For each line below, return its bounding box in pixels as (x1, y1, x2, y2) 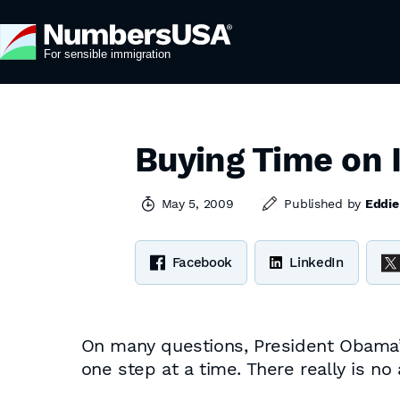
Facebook (171, 254, 233, 271)
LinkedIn (289, 254, 344, 271)
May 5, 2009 (161, 196, 234, 211)
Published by (284, 196, 365, 211)
